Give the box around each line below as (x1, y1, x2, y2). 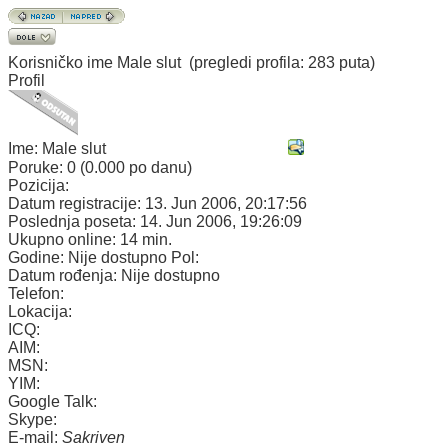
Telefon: (8, 285, 64, 302)
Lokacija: (8, 303, 72, 320)
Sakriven (62, 429, 125, 446)
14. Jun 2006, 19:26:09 (140, 213, 302, 230)
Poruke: (8, 159, 67, 176)
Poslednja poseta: (8, 213, 140, 230)
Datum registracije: (8, 195, 145, 212)
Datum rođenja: (8, 267, 121, 284)
